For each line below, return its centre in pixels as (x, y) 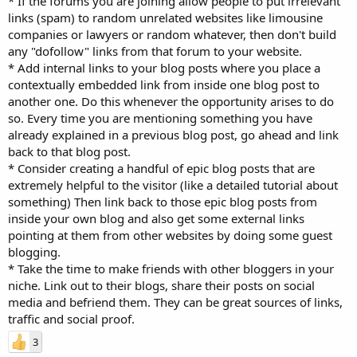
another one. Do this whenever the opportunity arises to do (171, 101)
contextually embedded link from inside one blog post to (164, 84)
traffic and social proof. (71, 318)
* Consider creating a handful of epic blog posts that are (161, 168)
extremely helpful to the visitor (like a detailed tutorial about (173, 184)
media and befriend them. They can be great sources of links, (175, 302)
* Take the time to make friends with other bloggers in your (171, 268)
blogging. (34, 251)
